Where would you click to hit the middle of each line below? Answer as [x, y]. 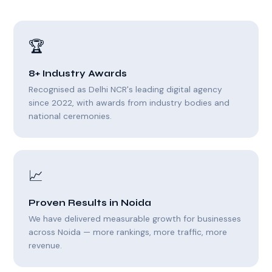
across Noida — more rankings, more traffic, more [128, 232]
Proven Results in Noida [90, 202]
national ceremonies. [70, 116]
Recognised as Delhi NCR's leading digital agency [126, 90]
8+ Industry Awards [78, 74]
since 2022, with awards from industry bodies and [129, 103]
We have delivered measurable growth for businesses [135, 218]
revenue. [46, 245]
